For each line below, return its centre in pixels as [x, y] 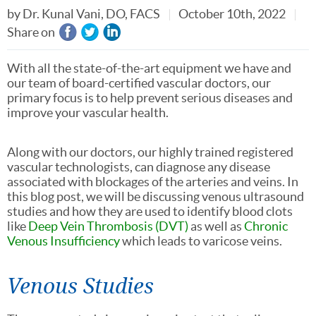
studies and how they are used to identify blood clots [150, 211]
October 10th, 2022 [232, 13]
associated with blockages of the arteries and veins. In [153, 181]
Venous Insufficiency [63, 241]
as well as [216, 226]
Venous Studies [80, 285]
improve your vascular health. [88, 112]
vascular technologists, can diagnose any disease [139, 166]
